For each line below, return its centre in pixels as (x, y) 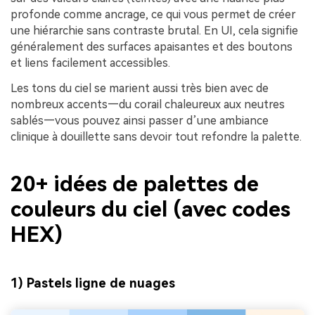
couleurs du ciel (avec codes (150, 210)
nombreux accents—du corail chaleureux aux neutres (148, 104)
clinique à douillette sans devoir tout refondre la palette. (156, 136)
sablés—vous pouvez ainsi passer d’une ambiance (140, 120)
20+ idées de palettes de (135, 184)
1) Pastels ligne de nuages (93, 283)
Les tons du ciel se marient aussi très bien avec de (140, 88)
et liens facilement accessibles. (90, 63)
